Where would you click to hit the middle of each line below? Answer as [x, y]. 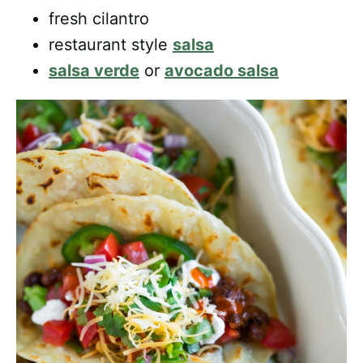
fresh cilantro [99, 19]
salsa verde [94, 71]
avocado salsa [222, 71]
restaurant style [111, 45]
